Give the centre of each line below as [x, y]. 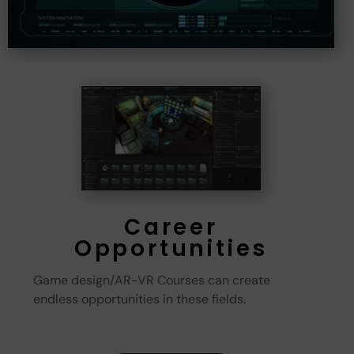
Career [171, 227]
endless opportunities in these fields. [139, 299]
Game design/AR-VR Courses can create [152, 280]
